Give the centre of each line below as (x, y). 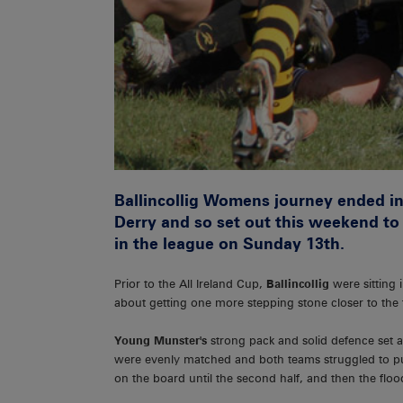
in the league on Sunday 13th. (229, 243)
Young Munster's (162, 341)
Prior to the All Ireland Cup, (188, 283)
